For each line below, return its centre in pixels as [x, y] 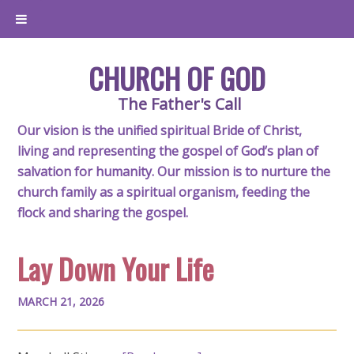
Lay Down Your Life [116, 268]
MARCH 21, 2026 [61, 301]
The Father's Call [179, 104]
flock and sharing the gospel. [103, 213]
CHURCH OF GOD [177, 78]
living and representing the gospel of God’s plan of [168, 151]
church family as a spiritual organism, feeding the [164, 192]
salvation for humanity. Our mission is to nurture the [174, 171]
